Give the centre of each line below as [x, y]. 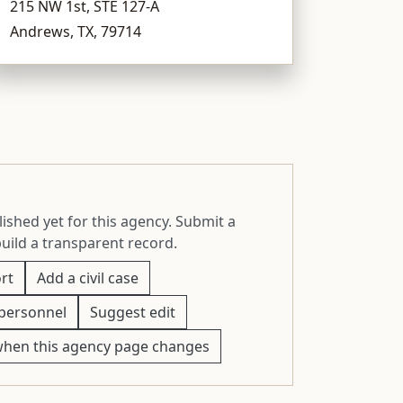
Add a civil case [87, 278]
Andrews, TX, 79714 [76, 31]
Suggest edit [132, 312]
